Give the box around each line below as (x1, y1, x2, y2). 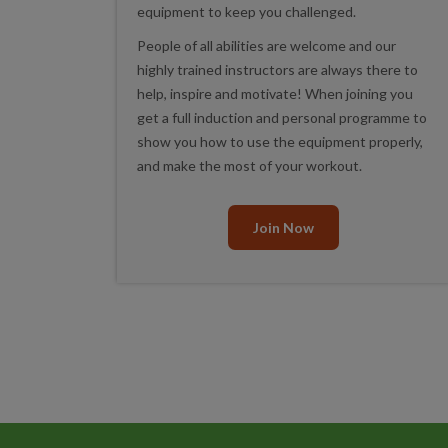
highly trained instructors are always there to (137, 61, 418, 78)
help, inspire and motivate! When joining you (137, 85, 413, 102)
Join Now (253, 219, 314, 236)
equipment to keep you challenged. (137, 3, 356, 20)
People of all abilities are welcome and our (137, 37, 396, 54)
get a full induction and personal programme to (137, 109, 427, 126)
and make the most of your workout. (137, 157, 362, 174)
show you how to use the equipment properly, (137, 133, 423, 150)
